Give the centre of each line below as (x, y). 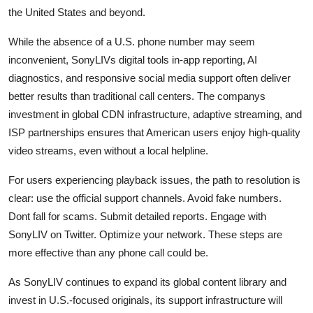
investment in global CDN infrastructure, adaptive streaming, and (155, 114)
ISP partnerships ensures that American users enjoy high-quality (154, 132)
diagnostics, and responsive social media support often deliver (150, 78)
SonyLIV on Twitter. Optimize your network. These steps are (145, 234)
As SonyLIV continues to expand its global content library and (147, 282)
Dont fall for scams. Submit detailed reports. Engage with (137, 216)
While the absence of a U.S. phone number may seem (132, 41)
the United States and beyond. (77, 12)
